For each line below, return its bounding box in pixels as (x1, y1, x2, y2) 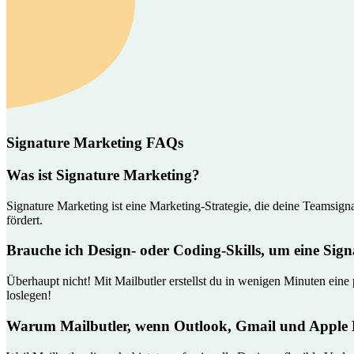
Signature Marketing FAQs (6, 134, 183, 152)
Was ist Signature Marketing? (6, 166, 200, 183)
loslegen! (6, 288, 51, 303)
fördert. (6, 213, 43, 227)
